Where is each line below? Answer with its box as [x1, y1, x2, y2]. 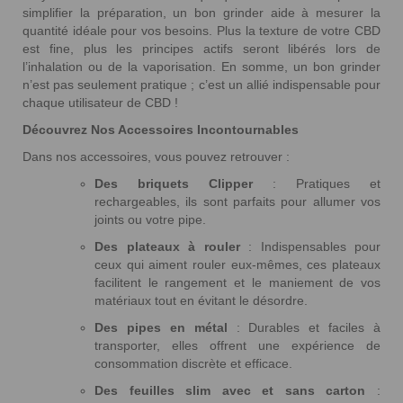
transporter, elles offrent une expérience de [94, 338, 381, 354]
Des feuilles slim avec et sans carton [94, 383, 366, 399]
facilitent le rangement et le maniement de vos [94, 275, 381, 291]
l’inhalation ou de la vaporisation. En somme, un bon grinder [22, 59, 381, 75]
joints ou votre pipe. [94, 212, 206, 228]
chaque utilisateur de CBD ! [22, 95, 178, 111]
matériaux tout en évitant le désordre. [94, 293, 308, 309]
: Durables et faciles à [227, 320, 381, 336]
